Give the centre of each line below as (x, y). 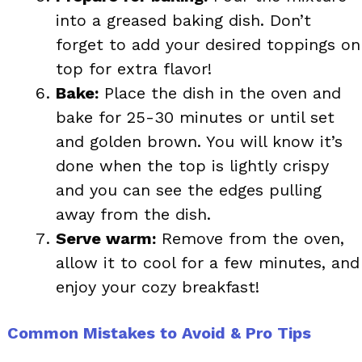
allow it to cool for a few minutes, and (208, 262)
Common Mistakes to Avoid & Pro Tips (159, 333)
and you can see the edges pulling (189, 189)
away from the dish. (133, 214)
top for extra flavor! (134, 68)
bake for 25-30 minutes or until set (195, 117)
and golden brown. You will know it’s (199, 141)
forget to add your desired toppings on (208, 44)
